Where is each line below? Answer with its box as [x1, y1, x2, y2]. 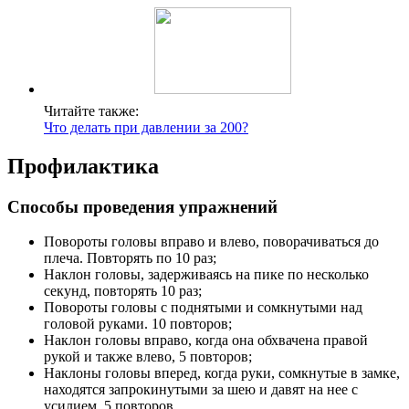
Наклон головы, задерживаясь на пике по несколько [44, 267, 369, 283]
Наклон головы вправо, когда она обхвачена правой [44, 332, 368, 349]
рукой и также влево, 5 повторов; [44, 349, 252, 365]
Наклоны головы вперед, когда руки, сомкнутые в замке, [44, 365, 400, 382]
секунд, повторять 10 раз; [44, 283, 202, 299]
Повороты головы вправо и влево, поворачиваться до [44, 234, 379, 250]
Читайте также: [44, 102, 139, 119]
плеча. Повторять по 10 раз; [44, 250, 216, 267]
